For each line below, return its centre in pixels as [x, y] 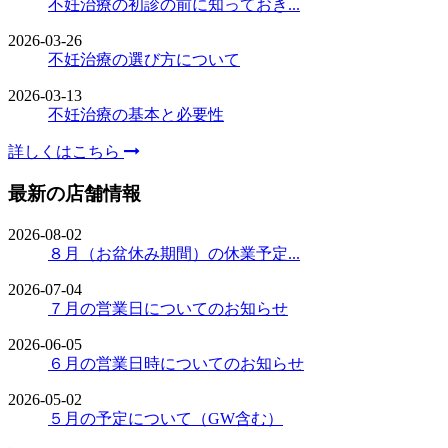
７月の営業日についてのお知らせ [168, 309]
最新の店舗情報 [74, 194]
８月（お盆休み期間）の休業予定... [174, 254]
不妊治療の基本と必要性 [136, 114]
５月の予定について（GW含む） [165, 419]
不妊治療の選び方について [144, 59]
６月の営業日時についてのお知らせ [176, 364]
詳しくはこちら [66, 151]
